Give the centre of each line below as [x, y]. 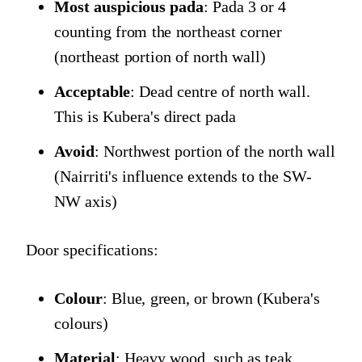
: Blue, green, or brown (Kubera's [211, 299]
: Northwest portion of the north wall [215, 152]
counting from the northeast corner [168, 32]
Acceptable [93, 92]
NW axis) [86, 202]
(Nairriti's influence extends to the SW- [183, 177]
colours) [81, 324]
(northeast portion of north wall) [160, 57]
